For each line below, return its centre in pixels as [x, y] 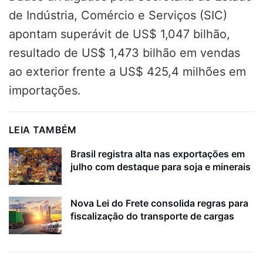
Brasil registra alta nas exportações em [158, 154]
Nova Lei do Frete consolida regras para [159, 203]
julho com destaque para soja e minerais [161, 166]
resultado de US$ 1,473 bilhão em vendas [124, 53]
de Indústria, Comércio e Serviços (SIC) [118, 15]
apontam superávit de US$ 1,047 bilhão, [119, 34]
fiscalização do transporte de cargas [152, 216]
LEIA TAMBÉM [43, 129]
